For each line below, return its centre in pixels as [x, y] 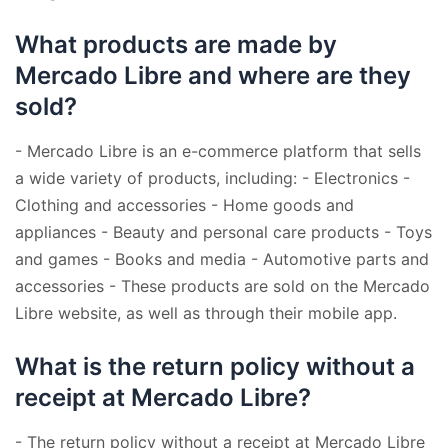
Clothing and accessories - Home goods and [184, 204]
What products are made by [176, 44]
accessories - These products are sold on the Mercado [222, 285]
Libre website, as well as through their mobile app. [206, 312]
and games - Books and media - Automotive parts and [222, 258]
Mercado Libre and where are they [213, 75]
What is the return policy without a [215, 366]
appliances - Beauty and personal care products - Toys [223, 231]
